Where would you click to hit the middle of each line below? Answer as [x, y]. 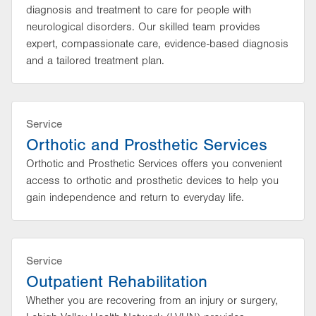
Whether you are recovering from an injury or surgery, [152, 300]
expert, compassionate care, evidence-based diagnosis [157, 44]
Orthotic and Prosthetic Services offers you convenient [154, 164]
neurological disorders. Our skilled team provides [143, 27]
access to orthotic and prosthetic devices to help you [152, 181]
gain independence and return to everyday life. [135, 197]
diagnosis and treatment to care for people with [139, 10]
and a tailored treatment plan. [95, 61]
